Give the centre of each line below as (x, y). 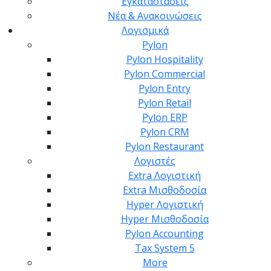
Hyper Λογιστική (165, 205)
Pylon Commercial (165, 74)
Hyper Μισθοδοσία (165, 219)
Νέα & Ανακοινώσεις (155, 16)
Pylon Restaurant (165, 147)
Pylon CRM (165, 132)
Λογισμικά (145, 31)
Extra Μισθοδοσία (165, 190)
